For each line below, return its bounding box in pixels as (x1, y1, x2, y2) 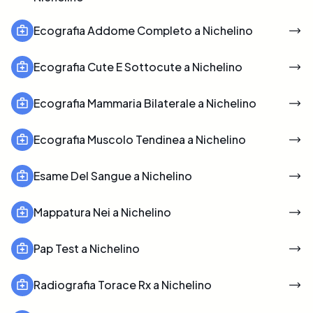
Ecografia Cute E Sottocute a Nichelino (34, 59, 242, 74)
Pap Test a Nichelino (34, 240, 140, 256)
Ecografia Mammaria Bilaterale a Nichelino (34, 95, 256, 110)
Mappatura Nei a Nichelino (34, 204, 171, 219)
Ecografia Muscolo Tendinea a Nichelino (34, 131, 246, 147)
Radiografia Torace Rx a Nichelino (34, 277, 212, 292)
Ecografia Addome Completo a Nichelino (34, 22, 253, 38)
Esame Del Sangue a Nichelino (34, 168, 192, 183)
